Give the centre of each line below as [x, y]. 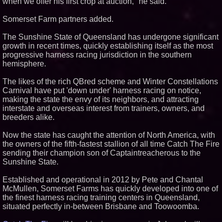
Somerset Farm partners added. [58, 19]
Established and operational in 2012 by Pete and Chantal [103, 180]
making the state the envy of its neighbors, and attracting [101, 99]
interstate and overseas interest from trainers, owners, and [104, 108]
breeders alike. [28, 117]
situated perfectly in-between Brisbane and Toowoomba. [101, 206]
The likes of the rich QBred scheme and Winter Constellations [110, 82]
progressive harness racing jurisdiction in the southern [97, 55]
